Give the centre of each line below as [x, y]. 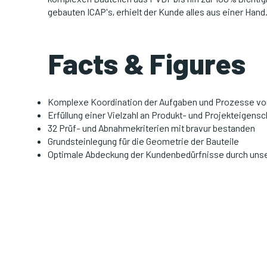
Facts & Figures [147, 63]
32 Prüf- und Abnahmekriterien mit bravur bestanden [151, 128]
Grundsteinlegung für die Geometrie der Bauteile [143, 141]
